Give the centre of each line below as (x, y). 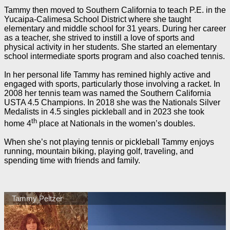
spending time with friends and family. (72, 160)
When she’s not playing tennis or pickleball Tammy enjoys (109, 142)
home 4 (18, 123)
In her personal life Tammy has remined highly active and (107, 75)
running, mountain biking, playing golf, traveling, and (99, 151)
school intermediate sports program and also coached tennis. (114, 56)
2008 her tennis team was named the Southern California (108, 93)
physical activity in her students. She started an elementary (110, 47)
